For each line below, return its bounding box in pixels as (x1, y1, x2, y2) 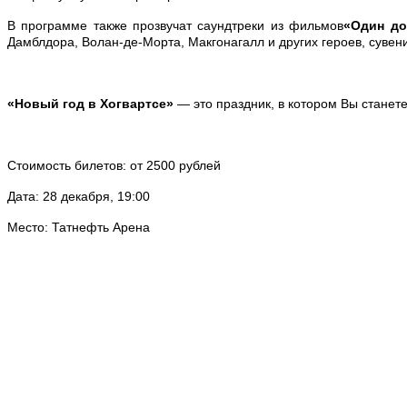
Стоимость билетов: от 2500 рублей (7, 157, 221, 173)
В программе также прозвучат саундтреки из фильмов (7, 17, 344, 33)
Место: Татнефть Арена (7, 219, 150, 234)
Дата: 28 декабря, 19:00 (7, 188, 150, 203)
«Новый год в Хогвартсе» (7, 95, 174, 111)
